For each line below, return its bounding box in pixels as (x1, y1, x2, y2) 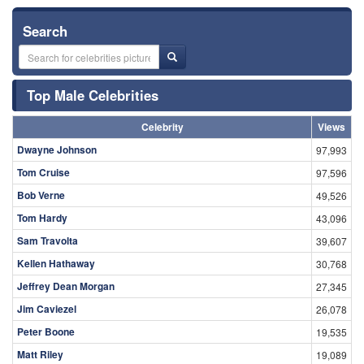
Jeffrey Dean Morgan (17, 279, 115, 294)
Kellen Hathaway (17, 256, 95, 271)
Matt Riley (17, 347, 63, 362)
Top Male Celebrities (27, 85, 158, 106)
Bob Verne (17, 188, 65, 203)
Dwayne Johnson (17, 142, 97, 158)
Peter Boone (17, 324, 75, 340)
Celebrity (141, 119, 184, 135)
